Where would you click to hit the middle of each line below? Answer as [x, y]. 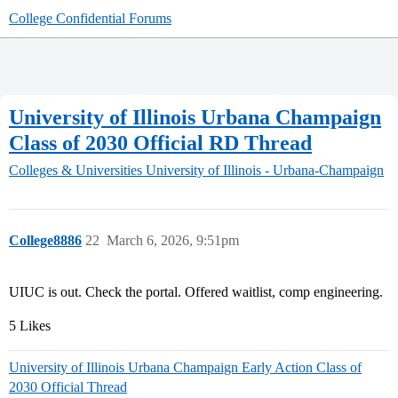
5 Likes [30, 326]
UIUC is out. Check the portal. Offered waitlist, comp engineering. [196, 292]
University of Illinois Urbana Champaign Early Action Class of [185, 368]
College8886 [45, 241]
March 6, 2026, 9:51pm [173, 241]
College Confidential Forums [90, 18]
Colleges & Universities [76, 171]
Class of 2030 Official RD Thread [160, 143]
